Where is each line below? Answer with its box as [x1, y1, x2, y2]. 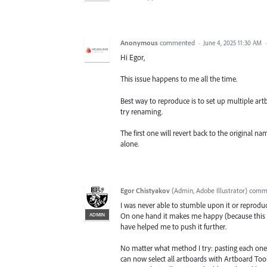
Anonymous [120, 38, 158, 48]
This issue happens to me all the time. [120, 74, 237, 84]
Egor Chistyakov [120, 185, 170, 195]
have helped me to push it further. [120, 221, 226, 231]
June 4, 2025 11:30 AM [203, 39, 262, 48]
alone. [120, 138, 139, 148]
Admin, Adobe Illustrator [174, 185, 245, 195]
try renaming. [120, 106, 163, 116]
